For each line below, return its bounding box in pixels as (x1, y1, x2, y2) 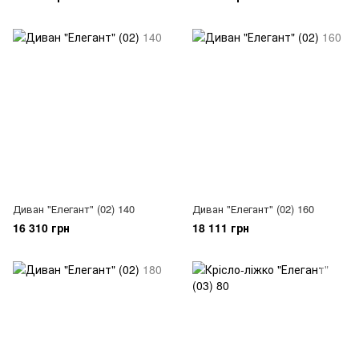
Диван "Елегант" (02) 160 (192, 201, 314, 216)
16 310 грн (13, 220, 70, 236)
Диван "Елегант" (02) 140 (13, 201, 135, 216)
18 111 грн (192, 220, 249, 236)
